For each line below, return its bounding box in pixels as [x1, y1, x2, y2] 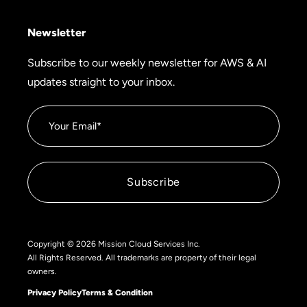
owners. [27, 267, 57, 277]
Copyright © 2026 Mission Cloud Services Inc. [27, 239, 200, 249]
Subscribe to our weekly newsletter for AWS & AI [27, 56, 267, 69]
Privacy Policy [27, 288, 82, 298]
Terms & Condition [82, 288, 153, 298]
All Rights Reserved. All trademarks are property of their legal [27, 253, 256, 263]
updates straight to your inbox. [27, 75, 175, 88]
